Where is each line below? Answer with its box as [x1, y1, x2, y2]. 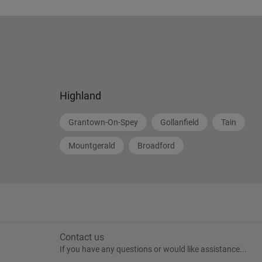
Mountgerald [68, 141, 115, 150]
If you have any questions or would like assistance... [60, 244, 247, 254]
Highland [60, 89, 101, 102]
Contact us [60, 232, 104, 243]
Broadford [137, 141, 175, 150]
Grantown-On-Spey [68, 118, 138, 127]
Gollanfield [160, 118, 199, 127]
